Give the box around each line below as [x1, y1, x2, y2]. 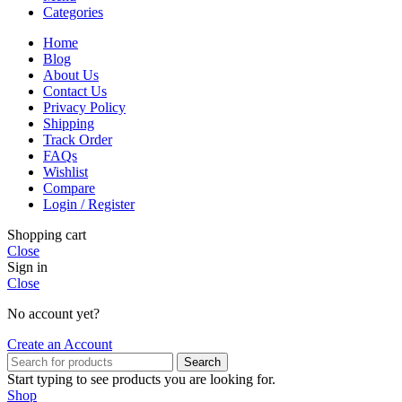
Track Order [43, 131, 112, 147]
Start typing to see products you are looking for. [7, 371, 275, 387]
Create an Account [7, 336, 112, 352]
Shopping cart [7, 226, 86, 242]
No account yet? [7, 305, 100, 321]
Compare [43, 179, 95, 196]
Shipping [43, 115, 94, 131]
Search [184, 354, 221, 369]
